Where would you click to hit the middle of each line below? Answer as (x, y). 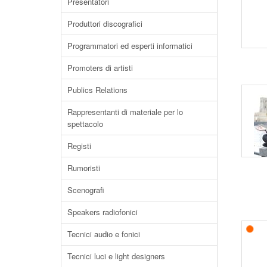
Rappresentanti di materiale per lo (125, 111)
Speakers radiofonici (103, 212)
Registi (79, 145)
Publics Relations (97, 89)
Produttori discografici (105, 23)
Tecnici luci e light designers (116, 256)
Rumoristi (84, 167)
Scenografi (86, 190)
